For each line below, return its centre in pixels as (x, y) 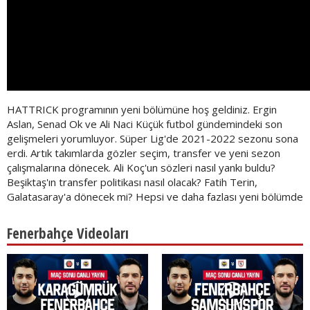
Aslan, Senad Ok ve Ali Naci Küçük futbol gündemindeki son (145, 124)
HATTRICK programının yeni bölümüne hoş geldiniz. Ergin (142, 109)
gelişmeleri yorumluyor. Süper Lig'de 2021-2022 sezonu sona (153, 138)
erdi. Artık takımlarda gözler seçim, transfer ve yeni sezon (144, 153)
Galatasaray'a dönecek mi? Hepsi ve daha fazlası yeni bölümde (155, 197)
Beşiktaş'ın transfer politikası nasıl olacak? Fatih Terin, (132, 182)
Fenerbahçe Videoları (68, 233)
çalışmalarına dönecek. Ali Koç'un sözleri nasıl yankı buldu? (141, 167)
